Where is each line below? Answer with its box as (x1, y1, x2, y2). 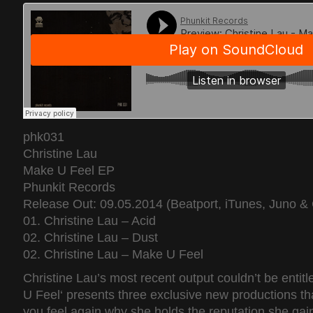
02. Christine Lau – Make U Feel (22, 247, 203, 261)
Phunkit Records (22, 180, 115, 194)
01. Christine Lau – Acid (22, 214, 156, 228)
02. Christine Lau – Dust (22, 231, 158, 245)
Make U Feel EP (22, 163, 115, 177)
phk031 (22, 130, 64, 144)
